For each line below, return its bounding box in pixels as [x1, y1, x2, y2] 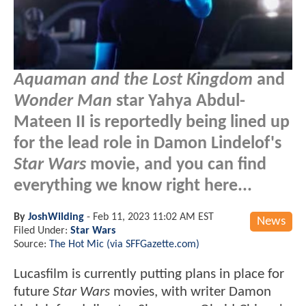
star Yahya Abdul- [112, 92, 245, 110]
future [14, 284, 49, 299]
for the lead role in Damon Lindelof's [14, 135, 281, 152]
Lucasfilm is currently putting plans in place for [14, 266, 284, 281]
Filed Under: [14, 225, 70, 236]
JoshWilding [28, 211, 84, 223]
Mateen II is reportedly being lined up [14, 113, 290, 131]
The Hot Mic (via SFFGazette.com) [49, 238, 199, 250]
